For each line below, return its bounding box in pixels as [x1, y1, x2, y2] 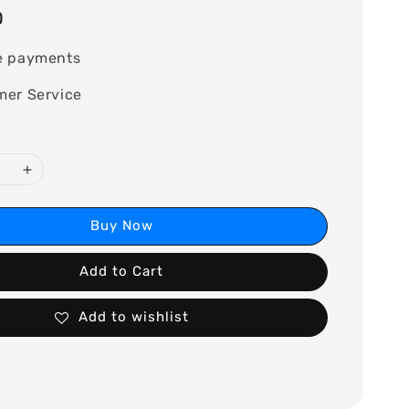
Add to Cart [79, 263, 164, 280]
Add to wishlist [78, 309, 189, 326]
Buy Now [89, 217, 153, 235]
